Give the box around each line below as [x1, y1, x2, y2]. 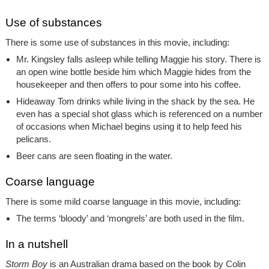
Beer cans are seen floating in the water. [16, 150, 172, 161]
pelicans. [16, 133, 51, 144]
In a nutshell [5, 237, 68, 250]
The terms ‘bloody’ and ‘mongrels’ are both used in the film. [16, 213, 244, 223]
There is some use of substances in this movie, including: [5, 37, 229, 47]
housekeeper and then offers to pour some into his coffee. [16, 79, 241, 89]
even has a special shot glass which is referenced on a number [16, 108, 262, 119]
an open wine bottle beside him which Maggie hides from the [16, 66, 251, 77]
